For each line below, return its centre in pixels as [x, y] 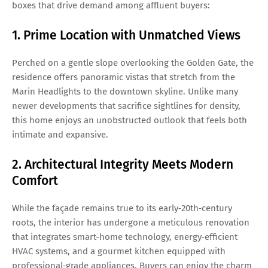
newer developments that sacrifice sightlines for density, [126, 106]
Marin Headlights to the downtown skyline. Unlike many [125, 92]
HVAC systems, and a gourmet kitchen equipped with [119, 252]
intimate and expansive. [60, 135]
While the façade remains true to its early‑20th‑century [122, 208]
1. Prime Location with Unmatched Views [126, 36]
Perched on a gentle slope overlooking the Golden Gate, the [133, 63]
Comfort [35, 181]
